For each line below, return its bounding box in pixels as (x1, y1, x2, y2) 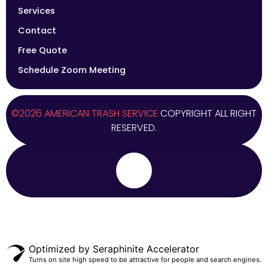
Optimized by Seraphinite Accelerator (28, 243, 199, 255)
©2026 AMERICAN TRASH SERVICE (11, 106, 158, 121)
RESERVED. (111, 121, 157, 135)
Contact (18, 25, 56, 37)
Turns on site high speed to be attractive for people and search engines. (28, 255, 261, 264)
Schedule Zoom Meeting (18, 64, 126, 77)
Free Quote (18, 44, 67, 57)
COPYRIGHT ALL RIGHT (160, 106, 257, 121)
